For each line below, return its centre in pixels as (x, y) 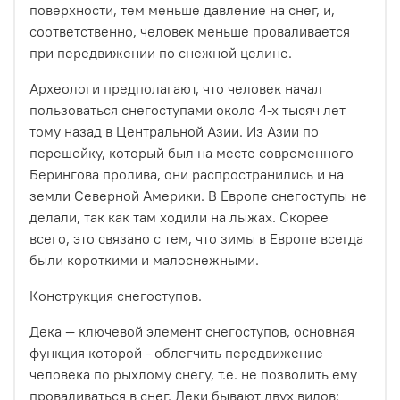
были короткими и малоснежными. (144, 260)
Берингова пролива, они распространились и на (187, 175)
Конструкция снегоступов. (116, 296)
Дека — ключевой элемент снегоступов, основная (192, 332)
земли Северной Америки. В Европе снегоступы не (198, 196)
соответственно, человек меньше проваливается (190, 32)
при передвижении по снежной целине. (161, 53)
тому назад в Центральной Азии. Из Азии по (174, 132)
